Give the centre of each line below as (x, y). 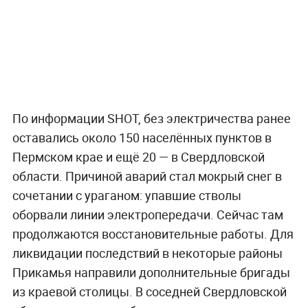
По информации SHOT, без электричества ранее (151, 119)
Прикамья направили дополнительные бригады (151, 273)
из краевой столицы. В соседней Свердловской (149, 292)
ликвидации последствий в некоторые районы (147, 253)
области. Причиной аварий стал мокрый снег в (147, 176)
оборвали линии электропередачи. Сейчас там (147, 215)
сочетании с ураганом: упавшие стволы (126, 196)
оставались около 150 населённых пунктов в (142, 138)
